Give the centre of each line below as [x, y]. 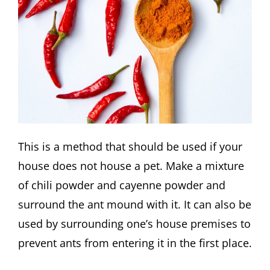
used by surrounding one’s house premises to [134, 223]
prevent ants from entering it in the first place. [135, 243]
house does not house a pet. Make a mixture [131, 165]
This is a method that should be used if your [130, 146]
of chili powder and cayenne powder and [122, 185]
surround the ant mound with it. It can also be [135, 204]
